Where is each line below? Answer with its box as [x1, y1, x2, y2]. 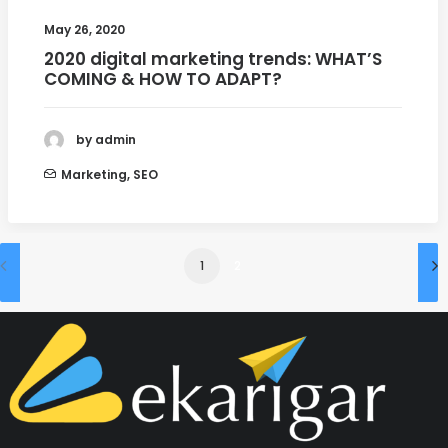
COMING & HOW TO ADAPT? [44, 66, 282, 91]
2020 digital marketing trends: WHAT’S [44, 46, 382, 71]
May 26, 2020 [44, 20, 125, 38]
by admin [76, 131, 136, 149]
